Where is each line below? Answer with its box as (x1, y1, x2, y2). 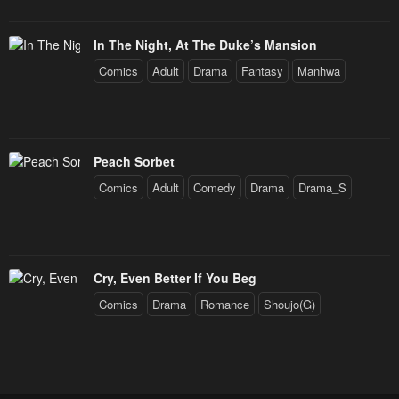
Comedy (193, 179, 236, 197)
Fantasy (241, 62, 283, 80)
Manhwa (297, 62, 340, 80)
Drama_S (298, 179, 346, 197)
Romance (200, 296, 249, 313)
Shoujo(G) (264, 296, 315, 313)
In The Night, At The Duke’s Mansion (94, 36, 317, 54)
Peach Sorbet (94, 152, 175, 171)
